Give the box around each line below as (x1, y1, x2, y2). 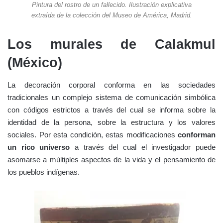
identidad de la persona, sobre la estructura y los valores (7, 118, 216, 127)
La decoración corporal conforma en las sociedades (7, 81, 216, 90)
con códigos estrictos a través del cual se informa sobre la (7, 106, 216, 114)
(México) (7, 55, 62, 70)
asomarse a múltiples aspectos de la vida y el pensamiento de (7, 155, 216, 164)
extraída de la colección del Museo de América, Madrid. (31, 11, 192, 19)
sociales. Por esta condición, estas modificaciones (7, 130, 178, 139)
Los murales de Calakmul (7, 36, 216, 52)
